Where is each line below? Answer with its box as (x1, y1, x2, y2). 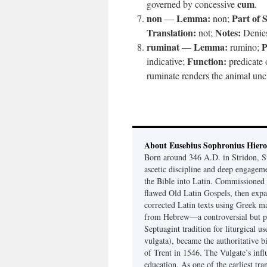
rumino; (228, 41, 262, 53)
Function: (187, 54, 226, 68)
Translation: (147, 26, 196, 39)
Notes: (215, 26, 241, 39)
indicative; (147, 55, 187, 67)
